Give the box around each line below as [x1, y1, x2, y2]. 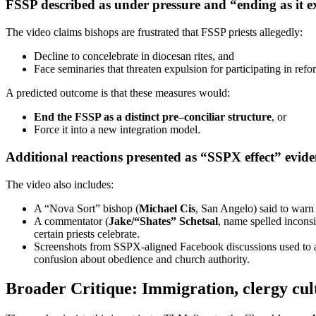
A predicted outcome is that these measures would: [6, 87, 230, 99]
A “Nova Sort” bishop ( [34, 202, 139, 214]
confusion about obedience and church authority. [34, 253, 250, 265]
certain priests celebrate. [34, 227, 140, 240]
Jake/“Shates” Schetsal [109, 214, 218, 227]
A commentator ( [34, 214, 109, 227]
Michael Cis [139, 202, 195, 214]
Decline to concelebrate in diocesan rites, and [34, 50, 234, 63]
